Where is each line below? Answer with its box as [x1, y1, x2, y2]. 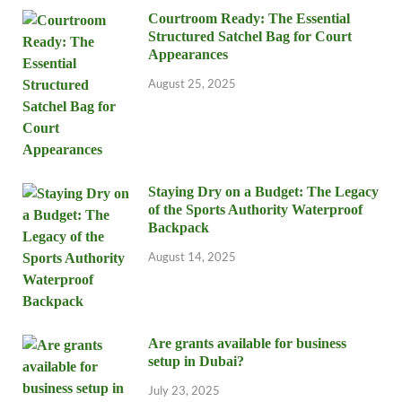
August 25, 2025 [148, 75, 236, 91]
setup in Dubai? [148, 353, 244, 369]
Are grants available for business [148, 335, 346, 351]
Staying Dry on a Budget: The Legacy [148, 183, 379, 199]
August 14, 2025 [148, 249, 236, 264]
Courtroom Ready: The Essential [148, 10, 350, 26]
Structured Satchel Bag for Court [148, 28, 352, 44]
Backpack [148, 219, 209, 235]
